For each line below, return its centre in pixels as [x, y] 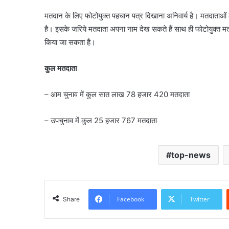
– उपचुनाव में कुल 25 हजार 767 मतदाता [101, 120]
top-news [191, 155]
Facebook [131, 199]
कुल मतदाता [61, 68]
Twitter [200, 199]
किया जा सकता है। [70, 42]
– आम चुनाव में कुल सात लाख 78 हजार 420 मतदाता [117, 94]
